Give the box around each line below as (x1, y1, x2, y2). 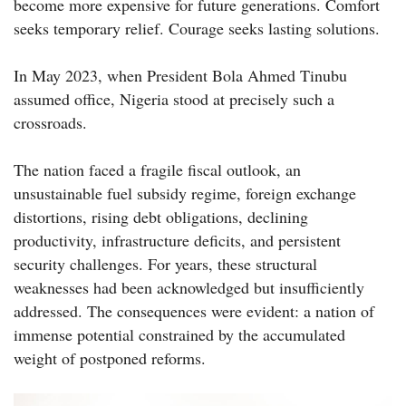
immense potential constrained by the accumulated (14, 324, 345, 346)
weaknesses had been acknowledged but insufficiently (14, 276, 364, 299)
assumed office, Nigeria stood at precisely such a (14, 88, 334, 111)
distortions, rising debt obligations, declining (14, 206, 308, 228)
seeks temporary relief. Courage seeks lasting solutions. (14, 17, 380, 40)
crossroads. (14, 111, 87, 134)
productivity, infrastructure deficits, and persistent (14, 229, 341, 252)
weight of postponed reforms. (14, 347, 206, 370)
